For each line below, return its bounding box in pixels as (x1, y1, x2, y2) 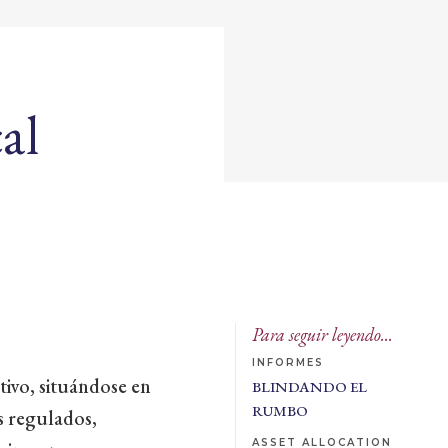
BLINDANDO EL (251, 377, 367, 396)
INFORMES (251, 356, 324, 369)
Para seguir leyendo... (251, 323, 393, 346)
